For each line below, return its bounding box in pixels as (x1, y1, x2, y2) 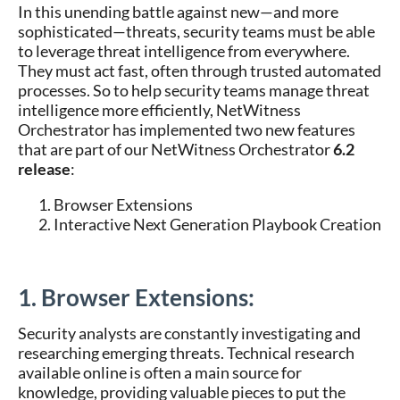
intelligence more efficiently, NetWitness (18, 100, 301, 120)
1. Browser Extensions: (18, 283, 254, 312)
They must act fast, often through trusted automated (18, 61, 381, 80)
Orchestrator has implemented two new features (18, 120, 355, 139)
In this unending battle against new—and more (18, 2, 338, 21)
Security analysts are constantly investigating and (18, 323, 361, 343)
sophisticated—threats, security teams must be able (18, 21, 375, 41)
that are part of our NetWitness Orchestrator (18, 139, 333, 159)
